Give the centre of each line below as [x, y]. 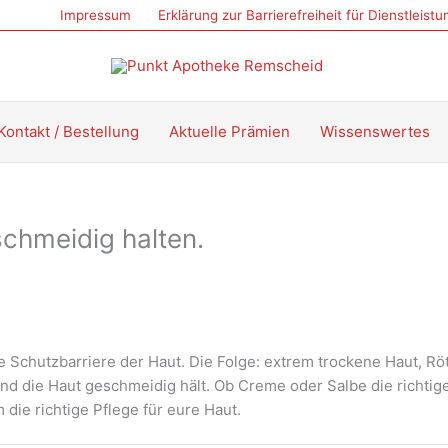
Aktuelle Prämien [229, 131]
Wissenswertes [375, 131]
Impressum [95, 15]
